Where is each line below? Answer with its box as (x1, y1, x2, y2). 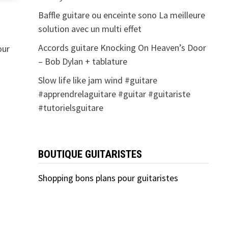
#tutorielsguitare (38, 102, 103, 114)
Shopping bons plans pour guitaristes (38, 172, 178, 184)
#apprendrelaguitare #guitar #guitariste (38, 88, 190, 100)
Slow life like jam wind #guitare (38, 74, 157, 87)
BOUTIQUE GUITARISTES (38, 148, 142, 161)
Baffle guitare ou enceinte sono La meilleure (38, 9, 205, 21)
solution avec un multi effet (38, 23, 141, 35)
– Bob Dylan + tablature (38, 55, 127, 68)
